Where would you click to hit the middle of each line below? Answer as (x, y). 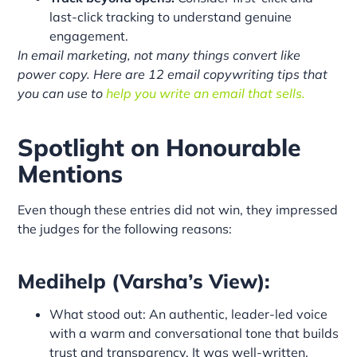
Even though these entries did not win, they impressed (178, 209)
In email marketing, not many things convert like (159, 55)
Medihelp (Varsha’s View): (144, 280)
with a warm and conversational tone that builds (194, 333)
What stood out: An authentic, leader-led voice (189, 314)
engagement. (89, 35)
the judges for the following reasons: (125, 228)
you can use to (62, 93)
